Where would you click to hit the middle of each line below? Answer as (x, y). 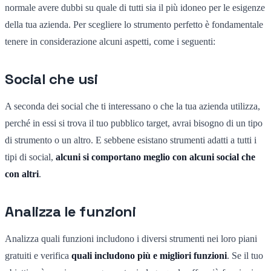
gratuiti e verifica (38, 255)
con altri (22, 174)
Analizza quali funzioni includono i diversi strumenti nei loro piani (131, 238)
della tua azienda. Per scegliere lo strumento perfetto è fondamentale (134, 24)
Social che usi (51, 79)
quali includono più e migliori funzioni (149, 255)
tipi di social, (30, 157)
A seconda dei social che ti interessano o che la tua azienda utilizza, (132, 106)
